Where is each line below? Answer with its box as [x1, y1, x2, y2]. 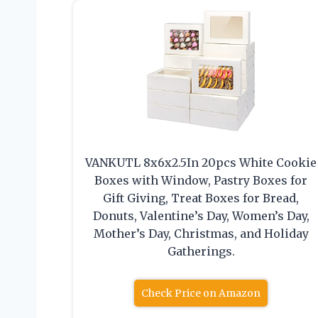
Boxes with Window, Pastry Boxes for [94, 173, 308, 188]
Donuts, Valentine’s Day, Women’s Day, [92, 209, 309, 224]
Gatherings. [167, 244, 235, 259]
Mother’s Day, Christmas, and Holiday [93, 226, 309, 241]
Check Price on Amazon [141, 287, 261, 300]
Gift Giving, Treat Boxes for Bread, [103, 191, 300, 206]
